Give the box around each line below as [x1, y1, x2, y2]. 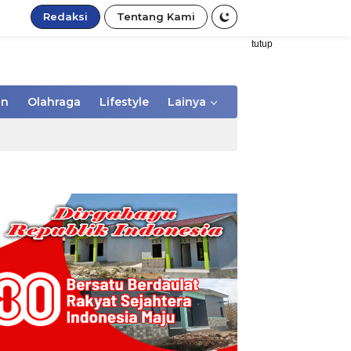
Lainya [168, 95, 206, 110]
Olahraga [27, 95, 81, 110]
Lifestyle [100, 95, 149, 110]
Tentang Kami [117, 10, 195, 24]
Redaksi [43, 10, 88, 24]
